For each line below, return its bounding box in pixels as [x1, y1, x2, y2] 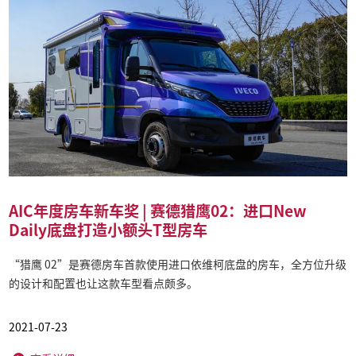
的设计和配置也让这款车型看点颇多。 [9, 277, 199, 289]
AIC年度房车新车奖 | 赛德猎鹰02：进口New [9, 199, 308, 222]
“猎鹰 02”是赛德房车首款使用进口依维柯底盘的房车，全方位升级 [9, 258, 347, 270]
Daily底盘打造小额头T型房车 [9, 218, 208, 241]
